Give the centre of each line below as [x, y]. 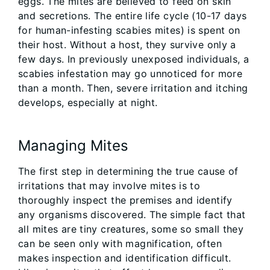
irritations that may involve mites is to [109, 185]
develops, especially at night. [88, 102]
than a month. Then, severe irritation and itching [133, 88]
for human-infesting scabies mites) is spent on [129, 30]
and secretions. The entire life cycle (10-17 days [133, 15]
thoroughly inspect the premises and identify [125, 200]
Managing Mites [73, 145]
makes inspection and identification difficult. [125, 258]
